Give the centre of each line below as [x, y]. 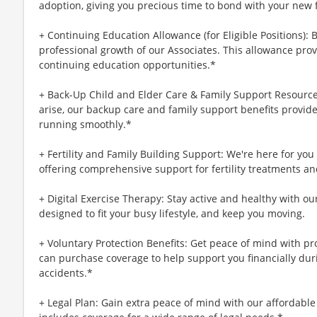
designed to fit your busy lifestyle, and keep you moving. [172, 213]
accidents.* [66, 272]
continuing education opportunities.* [127, 64]
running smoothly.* [85, 124]
